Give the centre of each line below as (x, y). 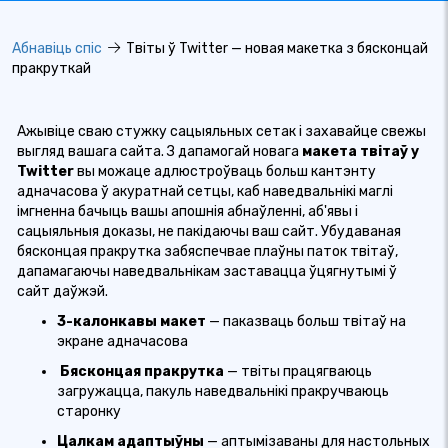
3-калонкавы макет (131, 321)
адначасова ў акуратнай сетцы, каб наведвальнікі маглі (205, 191)
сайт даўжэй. (62, 291)
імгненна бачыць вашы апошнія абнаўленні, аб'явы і (187, 211)
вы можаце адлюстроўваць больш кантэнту (226, 171)
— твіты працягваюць (299, 371)
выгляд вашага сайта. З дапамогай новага (158, 151)
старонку (89, 411)
